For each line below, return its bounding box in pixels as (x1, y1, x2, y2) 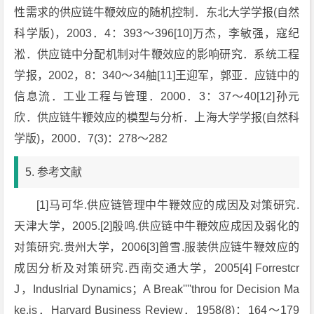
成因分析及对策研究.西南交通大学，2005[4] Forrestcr (14, 262, 300, 274)
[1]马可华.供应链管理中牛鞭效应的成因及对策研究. (36, 199, 300, 211)
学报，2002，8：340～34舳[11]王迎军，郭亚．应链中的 (14, 69, 300, 81)
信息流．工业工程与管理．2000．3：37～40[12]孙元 (14, 90, 300, 102)
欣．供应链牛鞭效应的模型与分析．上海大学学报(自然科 (14, 111, 300, 123)
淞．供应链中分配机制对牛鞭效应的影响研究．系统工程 (14, 48, 300, 60)
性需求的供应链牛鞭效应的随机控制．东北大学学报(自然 (14, 6, 300, 18)
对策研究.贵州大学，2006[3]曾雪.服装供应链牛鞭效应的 (14, 241, 300, 253)
